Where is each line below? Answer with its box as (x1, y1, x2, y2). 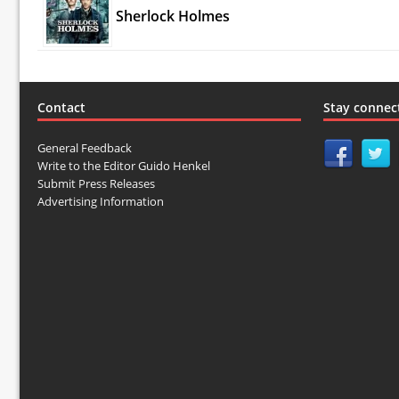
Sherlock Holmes (115, 5, 230, 26)
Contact (37, 98, 85, 116)
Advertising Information (37, 192, 164, 209)
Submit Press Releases (37, 175, 155, 191)
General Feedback (37, 139, 132, 156)
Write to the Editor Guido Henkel (37, 157, 210, 174)
